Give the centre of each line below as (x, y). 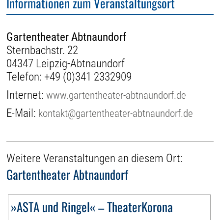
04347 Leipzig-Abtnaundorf (66, 63)
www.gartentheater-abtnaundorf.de (116, 95)
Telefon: (26, 77)
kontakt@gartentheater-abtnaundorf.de (116, 113)
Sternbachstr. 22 (42, 50)
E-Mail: (23, 113)
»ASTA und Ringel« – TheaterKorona (92, 207)
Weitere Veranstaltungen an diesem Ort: (95, 159)
